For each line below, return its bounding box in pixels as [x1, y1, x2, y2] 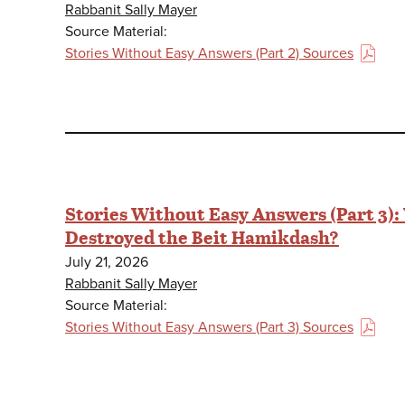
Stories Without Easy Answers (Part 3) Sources [65, 318, 353, 337]
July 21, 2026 [65, 253, 148, 272]
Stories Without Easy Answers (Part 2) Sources [65, 43, 353, 62]
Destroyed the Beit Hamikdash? [65, 224, 339, 250]
